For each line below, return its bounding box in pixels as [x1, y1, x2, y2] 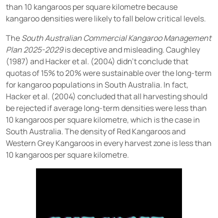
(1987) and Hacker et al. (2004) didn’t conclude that [6, 56, 188, 67]
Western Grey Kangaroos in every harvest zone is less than [6, 138, 212, 149]
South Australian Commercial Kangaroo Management [21, 33, 211, 44]
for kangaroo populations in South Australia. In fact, [6, 79, 188, 91]
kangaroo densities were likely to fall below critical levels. [6, 13, 206, 24]
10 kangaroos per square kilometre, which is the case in [6, 114, 200, 126]
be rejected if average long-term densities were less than [6, 103, 207, 114]
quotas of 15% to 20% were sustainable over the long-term [6, 68, 212, 79]
